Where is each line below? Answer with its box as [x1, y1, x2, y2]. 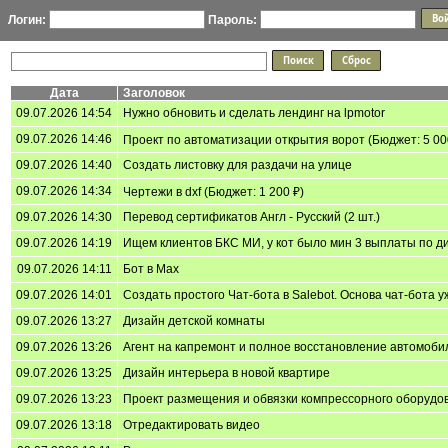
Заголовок [123, 85, 185, 100]
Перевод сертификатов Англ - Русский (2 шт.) [123, 209, 380, 224]
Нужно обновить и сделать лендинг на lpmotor [123, 105, 385, 120]
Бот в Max [123, 261, 179, 276]
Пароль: [208, 12, 257, 27]
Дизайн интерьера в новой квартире [123, 365, 330, 380]
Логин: [8, 12, 46, 27]
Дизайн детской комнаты [123, 313, 265, 328]
